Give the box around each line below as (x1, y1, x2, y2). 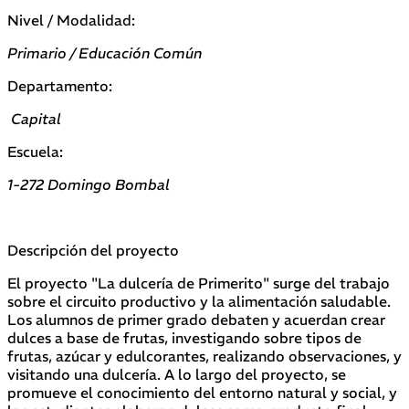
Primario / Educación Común (7, 44, 202, 63)
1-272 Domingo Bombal (7, 175, 170, 194)
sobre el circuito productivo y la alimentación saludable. (7, 292, 391, 311)
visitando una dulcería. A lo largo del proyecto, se (7, 365, 346, 384)
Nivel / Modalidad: (7, 11, 135, 30)
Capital (7, 110, 61, 129)
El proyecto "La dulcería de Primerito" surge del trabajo (7, 274, 390, 293)
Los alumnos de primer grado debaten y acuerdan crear (7, 310, 385, 330)
